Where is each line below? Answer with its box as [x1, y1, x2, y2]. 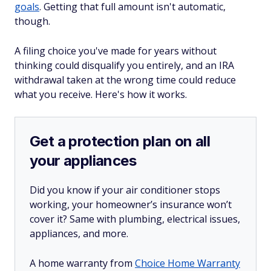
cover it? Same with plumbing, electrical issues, [30, 212, 240, 226]
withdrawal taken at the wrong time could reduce [15, 73, 236, 87]
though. [15, 15, 50, 28]
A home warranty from [30, 256, 135, 270]
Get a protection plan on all [30, 132, 211, 150]
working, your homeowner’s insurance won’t [30, 198, 232, 211]
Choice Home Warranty [135, 256, 240, 270]
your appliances [30, 152, 136, 169]
